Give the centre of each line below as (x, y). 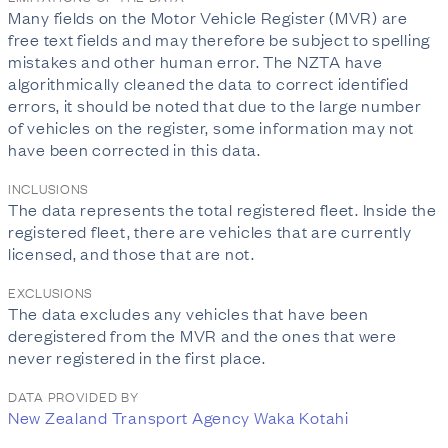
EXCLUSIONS (51, 292)
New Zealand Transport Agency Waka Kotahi (178, 417)
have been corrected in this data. (134, 149)
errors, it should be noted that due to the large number (215, 105)
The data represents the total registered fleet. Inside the (222, 209)
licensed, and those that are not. (131, 253)
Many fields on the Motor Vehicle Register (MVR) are (208, 17)
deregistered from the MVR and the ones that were (202, 335)
